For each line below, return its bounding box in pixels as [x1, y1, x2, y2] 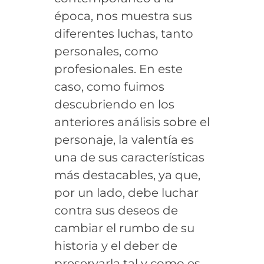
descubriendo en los [54, 97, 174, 111]
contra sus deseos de [54, 203, 178, 217]
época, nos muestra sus [54, 8, 192, 23]
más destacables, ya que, [54, 167, 200, 182]
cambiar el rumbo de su [54, 220, 194, 235]
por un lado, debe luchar [54, 185, 199, 200]
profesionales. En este [54, 61, 183, 76]
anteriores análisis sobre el [54, 114, 210, 129]
